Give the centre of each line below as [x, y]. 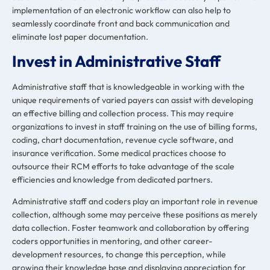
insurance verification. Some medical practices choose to [119, 153]
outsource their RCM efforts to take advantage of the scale [123, 166]
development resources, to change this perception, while [119, 255]
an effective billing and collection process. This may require [123, 113]
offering [234, 228]
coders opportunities [52, 241]
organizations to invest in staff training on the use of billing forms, [135, 126]
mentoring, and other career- [156, 241]
